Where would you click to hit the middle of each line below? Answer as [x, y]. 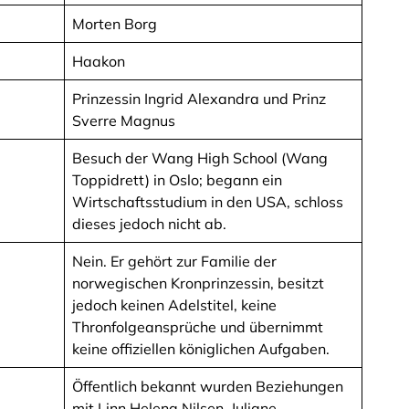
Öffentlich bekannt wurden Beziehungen [208, 387]
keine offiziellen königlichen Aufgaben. [201, 349]
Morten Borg [115, 24]
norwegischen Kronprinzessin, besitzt [198, 283]
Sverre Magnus [124, 121]
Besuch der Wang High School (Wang [200, 158]
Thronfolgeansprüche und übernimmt [198, 327]
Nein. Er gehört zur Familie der [174, 262]
